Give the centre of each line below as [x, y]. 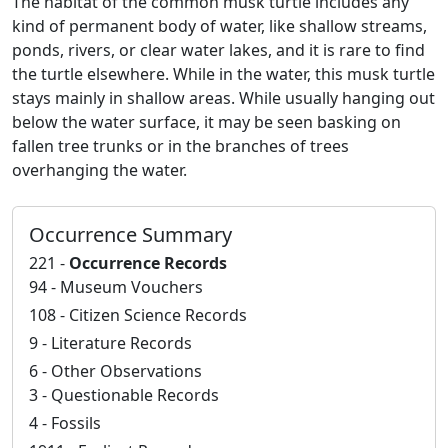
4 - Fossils [65, 422]
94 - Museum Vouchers [116, 286]
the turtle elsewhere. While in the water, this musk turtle [223, 73]
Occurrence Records [148, 262]
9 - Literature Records [110, 342]
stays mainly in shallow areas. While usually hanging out [223, 97]
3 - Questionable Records [124, 394]
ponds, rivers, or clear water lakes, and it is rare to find [218, 49]
